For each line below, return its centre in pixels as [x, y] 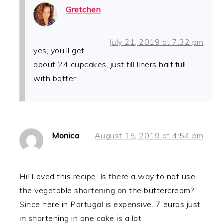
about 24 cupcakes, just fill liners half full [110, 64]
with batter [55, 78]
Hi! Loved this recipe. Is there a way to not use [108, 176]
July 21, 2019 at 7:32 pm [156, 42]
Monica [66, 135]
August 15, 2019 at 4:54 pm [149, 135]
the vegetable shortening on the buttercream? [107, 190]
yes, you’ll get [59, 50]
